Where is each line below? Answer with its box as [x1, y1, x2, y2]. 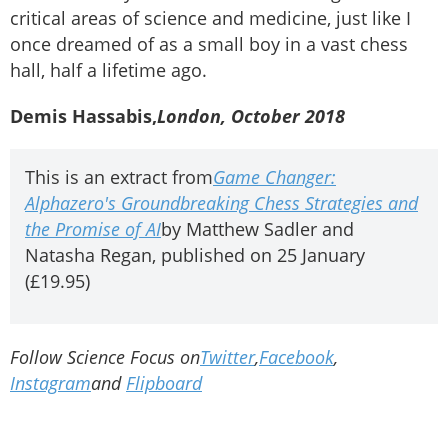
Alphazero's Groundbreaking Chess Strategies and [25, 191, 418, 216]
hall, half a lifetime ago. [10, 58, 207, 83]
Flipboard [126, 370, 202, 395]
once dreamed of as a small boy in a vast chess [10, 32, 408, 57]
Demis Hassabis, [10, 104, 157, 129]
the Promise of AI [25, 217, 161, 242]
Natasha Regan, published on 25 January [25, 243, 365, 268]
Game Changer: [213, 165, 336, 190]
